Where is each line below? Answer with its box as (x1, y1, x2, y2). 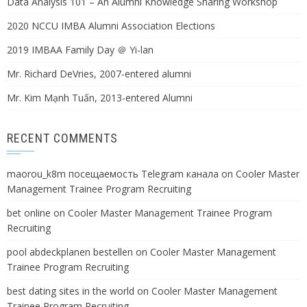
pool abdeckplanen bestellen (7, 245, 133, 258)
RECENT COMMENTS (7, 131, 118, 145)
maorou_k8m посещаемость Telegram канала (7, 167, 219, 180)
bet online (7, 206, 51, 219)
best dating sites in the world (7, 284, 134, 297)
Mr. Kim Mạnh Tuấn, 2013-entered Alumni (7, 91, 193, 104)
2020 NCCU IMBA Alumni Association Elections (7, 19, 215, 32)
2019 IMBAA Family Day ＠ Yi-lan (7, 43, 153, 56)
